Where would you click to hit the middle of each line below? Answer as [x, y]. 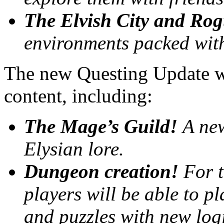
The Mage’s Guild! [103, 126]
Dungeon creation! [104, 171]
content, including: [78, 95]
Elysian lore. [74, 148]
